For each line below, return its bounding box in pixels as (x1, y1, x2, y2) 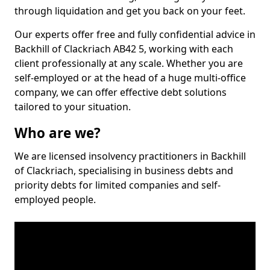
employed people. (14, 193, 96, 206)
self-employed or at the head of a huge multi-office (14, 71, 246, 84)
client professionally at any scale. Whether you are (14, 57, 243, 70)
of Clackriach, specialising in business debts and (14, 164, 233, 177)
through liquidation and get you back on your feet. (14, 4, 245, 17)
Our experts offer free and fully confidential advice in (14, 28, 256, 41)
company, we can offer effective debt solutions (14, 86, 227, 99)
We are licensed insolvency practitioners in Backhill (14, 149, 246, 163)
